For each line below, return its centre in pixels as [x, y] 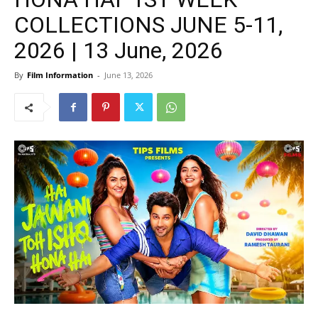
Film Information [60, 75]
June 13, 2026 [128, 75]
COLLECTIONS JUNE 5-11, [148, 25]
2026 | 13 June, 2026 [119, 50]
